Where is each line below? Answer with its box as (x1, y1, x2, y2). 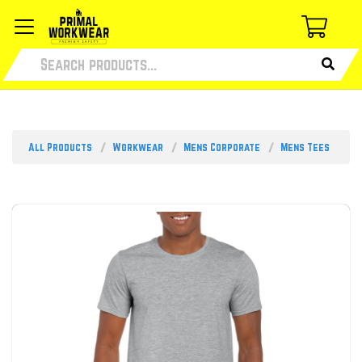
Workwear (112, 141, 163, 154)
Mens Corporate (183, 141, 260, 154)
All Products (28, 141, 92, 154)
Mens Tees (280, 141, 330, 154)
